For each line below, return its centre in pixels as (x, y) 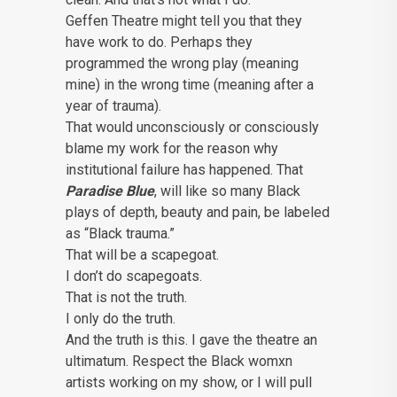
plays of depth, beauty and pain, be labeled (198, 213)
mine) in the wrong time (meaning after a (190, 85)
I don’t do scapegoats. (134, 276)
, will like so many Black (227, 191)
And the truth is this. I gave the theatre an (191, 340)
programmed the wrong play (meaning (182, 64)
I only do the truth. (121, 319)
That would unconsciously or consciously (192, 128)
